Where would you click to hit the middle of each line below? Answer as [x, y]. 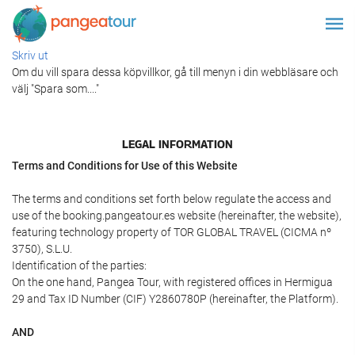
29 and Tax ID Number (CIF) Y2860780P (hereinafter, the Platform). [175, 299]
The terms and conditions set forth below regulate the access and [172, 199]
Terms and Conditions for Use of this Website [125, 166]
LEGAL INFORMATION [177, 143]
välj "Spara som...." [55, 89]
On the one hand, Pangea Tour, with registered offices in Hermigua [172, 282]
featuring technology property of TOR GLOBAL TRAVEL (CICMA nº [172, 232]
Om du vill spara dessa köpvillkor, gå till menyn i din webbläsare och [175, 72]
